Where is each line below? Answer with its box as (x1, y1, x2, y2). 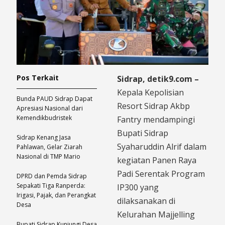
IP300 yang (117, 182, 159, 193)
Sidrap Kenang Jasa (17, 133, 71, 142)
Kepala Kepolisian (117, 87, 184, 98)
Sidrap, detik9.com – (117, 73, 199, 85)
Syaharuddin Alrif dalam (117, 141, 206, 153)
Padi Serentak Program (117, 168, 205, 180)
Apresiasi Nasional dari (17, 104, 83, 113)
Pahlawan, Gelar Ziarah (17, 143, 82, 152)
